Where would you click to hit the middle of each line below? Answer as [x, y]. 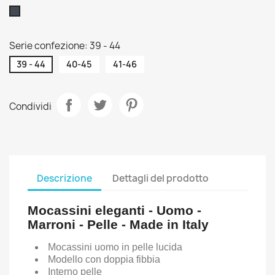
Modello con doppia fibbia [104, 259]
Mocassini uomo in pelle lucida [115, 247]
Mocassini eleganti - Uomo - [114, 210]
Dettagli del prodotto [161, 178]
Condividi [30, 106]
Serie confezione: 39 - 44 [65, 46]
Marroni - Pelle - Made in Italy [118, 224]
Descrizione [64, 178]
